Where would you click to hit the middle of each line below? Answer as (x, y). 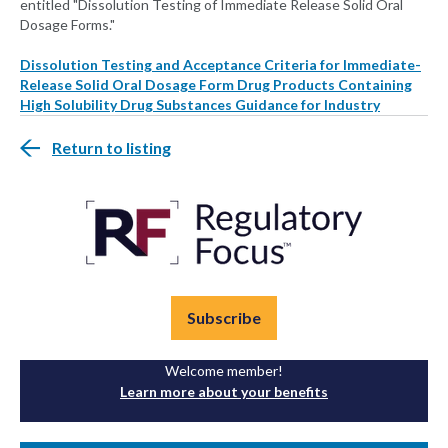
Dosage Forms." (67, 25)
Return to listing (111, 148)
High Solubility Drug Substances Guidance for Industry (200, 105)
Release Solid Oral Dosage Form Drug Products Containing (216, 85)
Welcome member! (224, 371)
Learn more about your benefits (224, 392)
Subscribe (224, 318)
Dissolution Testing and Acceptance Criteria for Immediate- (220, 65)
